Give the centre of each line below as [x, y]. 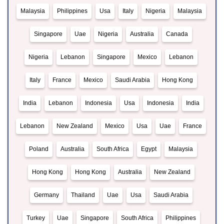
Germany [46, 195]
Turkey [35, 218]
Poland [39, 149]
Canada [177, 34]
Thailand [83, 195]
